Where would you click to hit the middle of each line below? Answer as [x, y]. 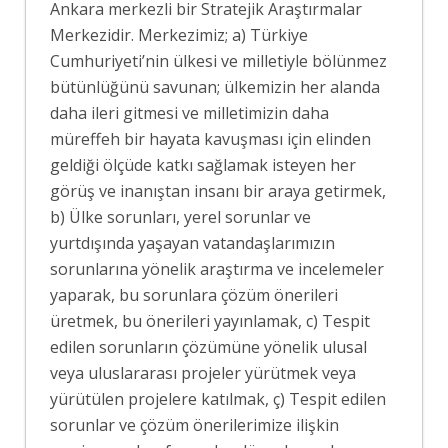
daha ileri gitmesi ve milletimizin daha [189, 112]
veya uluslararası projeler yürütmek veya [203, 372]
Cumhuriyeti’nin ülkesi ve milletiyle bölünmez [218, 60]
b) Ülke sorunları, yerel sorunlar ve [180, 216]
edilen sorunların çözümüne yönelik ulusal [208, 346]
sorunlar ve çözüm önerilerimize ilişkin [194, 424]
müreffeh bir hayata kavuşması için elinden [210, 138]
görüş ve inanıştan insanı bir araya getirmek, [218, 190]
